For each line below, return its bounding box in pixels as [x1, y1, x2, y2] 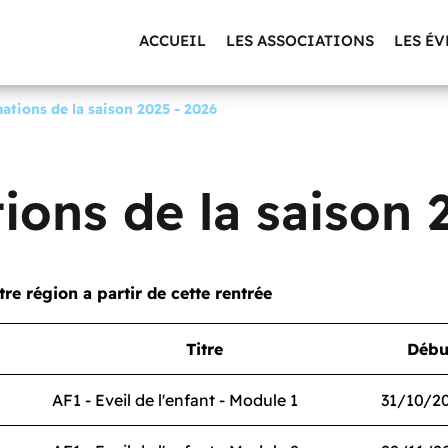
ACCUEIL [139, 30, 206, 50]
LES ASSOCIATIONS [226, 30, 374, 50]
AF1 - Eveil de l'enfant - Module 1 [52, 390, 298, 410]
